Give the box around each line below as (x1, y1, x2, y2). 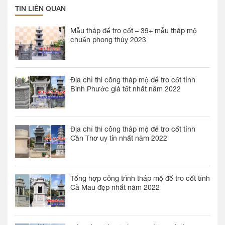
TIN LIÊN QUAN (15, 4, 66, 13)
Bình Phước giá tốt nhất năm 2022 (70, 85, 181, 93)
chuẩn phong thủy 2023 (70, 36, 146, 44)
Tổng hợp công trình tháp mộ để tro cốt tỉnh (70, 174, 210, 183)
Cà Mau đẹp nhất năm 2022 (70, 183, 160, 192)
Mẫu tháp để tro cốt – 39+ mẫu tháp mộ (70, 27, 197, 35)
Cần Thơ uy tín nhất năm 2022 (70, 134, 167, 143)
